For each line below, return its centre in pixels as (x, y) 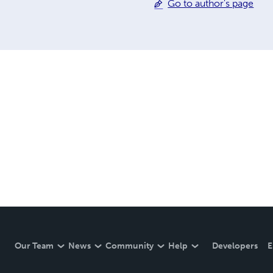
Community (129, 246)
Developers (235, 246)
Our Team (34, 246)
